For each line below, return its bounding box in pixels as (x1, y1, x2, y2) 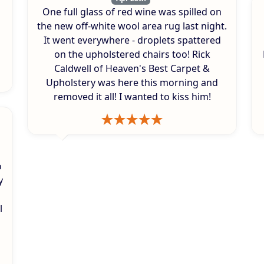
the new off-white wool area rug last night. (37, 19, 227, 33)
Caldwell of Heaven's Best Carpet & (54, 62, 210, 75)
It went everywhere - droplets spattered (43, 34, 221, 47)
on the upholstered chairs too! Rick (54, 48, 210, 61)
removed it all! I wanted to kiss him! (53, 90, 211, 104)
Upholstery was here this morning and (46, 76, 218, 90)
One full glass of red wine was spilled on (42, 5, 222, 19)
